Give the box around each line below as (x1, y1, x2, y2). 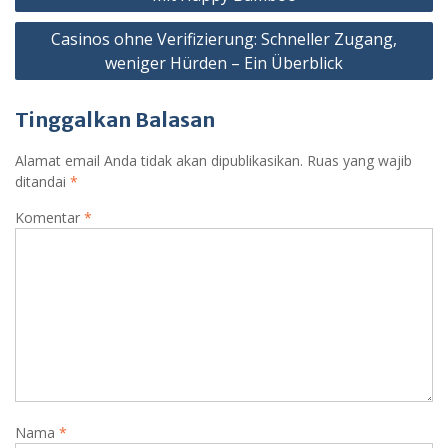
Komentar (15, 207, 84, 227)
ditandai (15, 171, 70, 191)
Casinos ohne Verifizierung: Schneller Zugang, (51, 27, 397, 50)
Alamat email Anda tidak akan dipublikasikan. (15, 150, 303, 170)
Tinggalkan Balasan (15, 106, 215, 132)
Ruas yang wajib (307, 150, 412, 170)
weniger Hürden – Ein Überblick (105, 51, 343, 74)
